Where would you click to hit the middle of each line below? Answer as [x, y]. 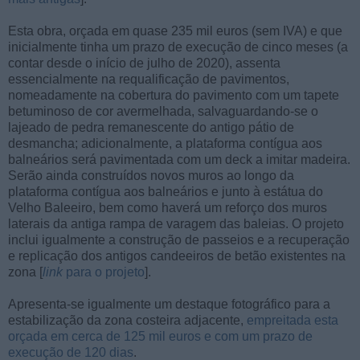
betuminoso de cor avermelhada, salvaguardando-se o [163, 112]
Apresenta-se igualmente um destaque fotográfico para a [169, 305]
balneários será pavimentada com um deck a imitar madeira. [179, 160]
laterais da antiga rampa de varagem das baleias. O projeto [176, 224]
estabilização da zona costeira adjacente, [127, 321]
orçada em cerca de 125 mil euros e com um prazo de [160, 337]
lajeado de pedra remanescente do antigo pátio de [151, 128]
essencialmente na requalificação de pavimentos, [149, 80]
